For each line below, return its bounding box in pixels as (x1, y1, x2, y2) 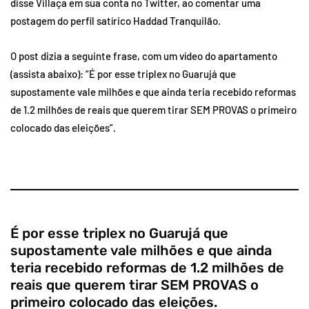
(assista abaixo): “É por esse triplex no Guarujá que (10, 68, 236, 81)
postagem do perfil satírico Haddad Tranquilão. (10, 14, 221, 28)
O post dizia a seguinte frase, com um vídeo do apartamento (10, 50, 277, 63)
